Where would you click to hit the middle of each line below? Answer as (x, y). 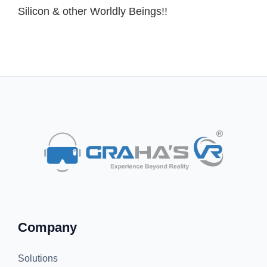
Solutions (38, 259)
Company (47, 228)
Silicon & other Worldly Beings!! (93, 12)
